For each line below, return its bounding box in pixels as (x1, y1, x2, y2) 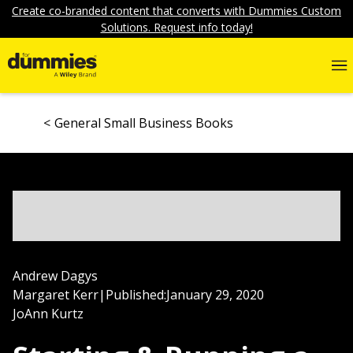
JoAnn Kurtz (13, 305, 84, 322)
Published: (106, 286, 166, 303)
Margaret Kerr (13, 286, 98, 303)
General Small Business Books (54, 114, 233, 132)
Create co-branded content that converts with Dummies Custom (12, 3, 341, 18)
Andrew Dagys (13, 267, 98, 284)
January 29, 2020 (166, 286, 264, 303)
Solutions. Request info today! (100, 20, 253, 35)
